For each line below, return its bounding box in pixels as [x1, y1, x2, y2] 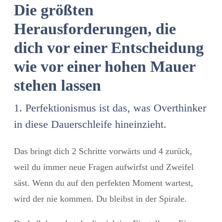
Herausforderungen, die [14, 19, 176, 38]
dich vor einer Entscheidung [14, 38, 204, 56]
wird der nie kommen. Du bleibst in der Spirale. [14, 193, 187, 204]
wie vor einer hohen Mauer [14, 57, 195, 75]
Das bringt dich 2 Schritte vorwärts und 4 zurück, [14, 146, 192, 156]
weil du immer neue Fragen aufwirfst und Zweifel [14, 162, 194, 172]
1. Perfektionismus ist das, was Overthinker [14, 101, 206, 114]
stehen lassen [14, 76, 101, 94]
